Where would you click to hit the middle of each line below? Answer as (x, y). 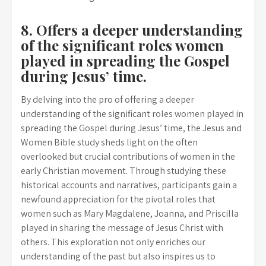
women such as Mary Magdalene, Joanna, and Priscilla (130, 213)
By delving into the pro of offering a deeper (107, 99)
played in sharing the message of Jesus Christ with (122, 228)
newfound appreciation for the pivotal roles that (118, 199)
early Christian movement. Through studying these (123, 171)
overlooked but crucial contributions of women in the (128, 156)
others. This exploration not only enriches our (113, 242)
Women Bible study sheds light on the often (109, 142)
